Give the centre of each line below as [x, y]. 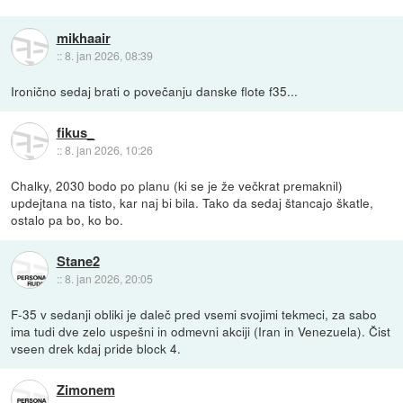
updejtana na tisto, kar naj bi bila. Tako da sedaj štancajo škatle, [193, 203]
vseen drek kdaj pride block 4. [96, 349]
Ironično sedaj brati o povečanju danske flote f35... [155, 91]
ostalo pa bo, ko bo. [67, 220]
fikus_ [75, 132]
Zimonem [85, 389]
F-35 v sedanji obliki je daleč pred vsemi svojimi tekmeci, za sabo [194, 314]
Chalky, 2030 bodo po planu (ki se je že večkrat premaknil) [177, 186]
